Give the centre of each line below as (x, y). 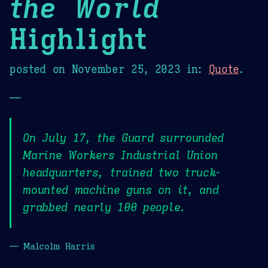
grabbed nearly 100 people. (104, 207)
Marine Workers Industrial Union (120, 155)
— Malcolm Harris (52, 246)
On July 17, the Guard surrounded (123, 138)
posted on (41, 69)
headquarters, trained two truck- (122, 173)
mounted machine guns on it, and (121, 190)
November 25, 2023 (126, 69)
